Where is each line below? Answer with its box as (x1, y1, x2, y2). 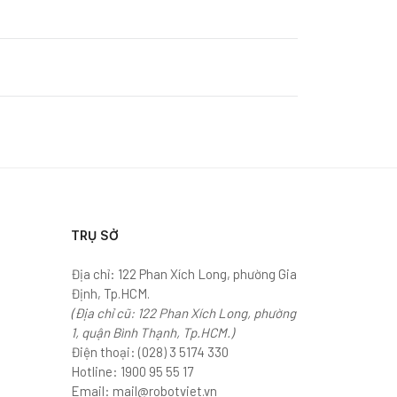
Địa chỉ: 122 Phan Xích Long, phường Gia (71, 266, 297, 283)
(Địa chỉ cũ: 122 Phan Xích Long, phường (71, 305, 296, 322)
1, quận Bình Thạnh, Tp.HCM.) (71, 324, 234, 341)
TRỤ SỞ (71, 227, 119, 243)
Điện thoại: (71, 344, 138, 361)
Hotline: (71, 363, 121, 380)
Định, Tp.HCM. (71, 285, 150, 302)
